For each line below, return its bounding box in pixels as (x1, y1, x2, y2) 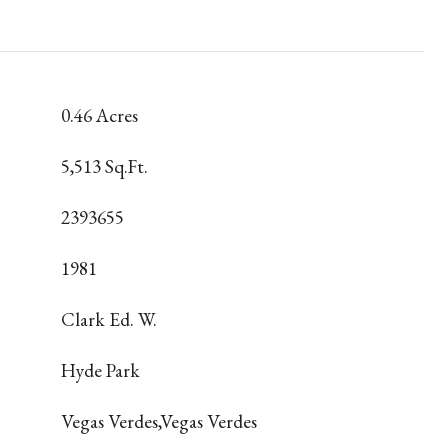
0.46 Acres (61, 103, 138, 128)
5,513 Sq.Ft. (61, 154, 148, 179)
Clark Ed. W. (61, 307, 157, 332)
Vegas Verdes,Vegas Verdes (61, 409, 257, 434)
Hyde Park (61, 358, 140, 383)
